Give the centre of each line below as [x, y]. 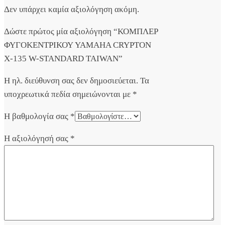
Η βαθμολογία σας [37, 117]
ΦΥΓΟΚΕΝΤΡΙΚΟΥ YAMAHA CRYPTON [78, 45]
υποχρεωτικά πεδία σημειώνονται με [68, 94]
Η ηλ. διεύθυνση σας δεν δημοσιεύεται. [71, 81]
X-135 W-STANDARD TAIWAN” [63, 59]
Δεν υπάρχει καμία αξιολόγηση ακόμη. [72, 10]
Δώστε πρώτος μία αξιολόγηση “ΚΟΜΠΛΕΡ [81, 32]
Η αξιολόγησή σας [37, 139]
